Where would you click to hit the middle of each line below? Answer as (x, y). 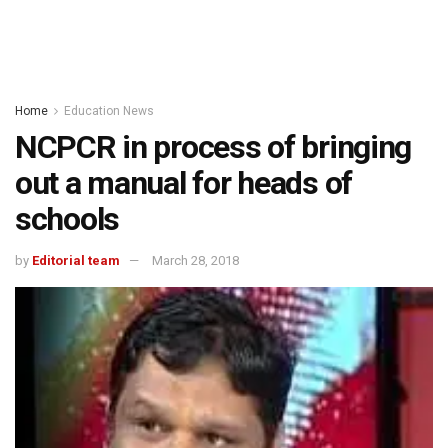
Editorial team (76, 260)
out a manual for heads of (183, 183)
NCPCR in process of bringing (213, 147)
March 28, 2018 (195, 260)
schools (67, 219)
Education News (109, 111)
